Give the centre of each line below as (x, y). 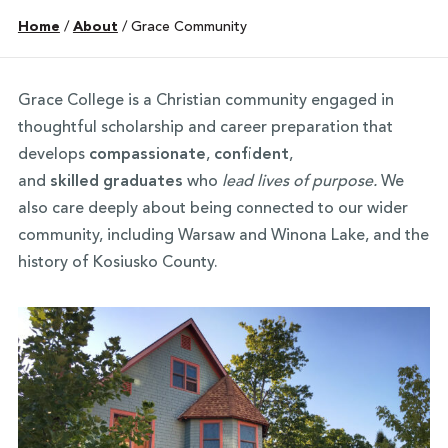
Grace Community (188, 27)
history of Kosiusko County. (117, 263)
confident (251, 155)
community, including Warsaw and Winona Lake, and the (223, 236)
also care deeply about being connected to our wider (212, 209)
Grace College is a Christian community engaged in (205, 101)
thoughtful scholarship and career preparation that (205, 128)
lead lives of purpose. (301, 182)
